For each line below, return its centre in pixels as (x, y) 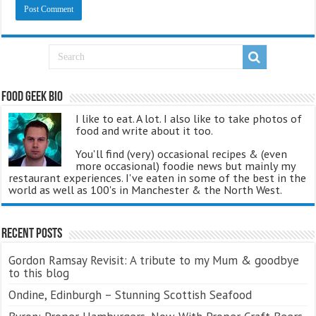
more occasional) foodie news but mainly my (186, 166)
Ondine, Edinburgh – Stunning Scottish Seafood (130, 295)
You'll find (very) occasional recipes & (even (182, 154)
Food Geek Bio (32, 98)
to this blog (39, 273)
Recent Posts (32, 235)
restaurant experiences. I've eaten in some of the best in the (158, 178)
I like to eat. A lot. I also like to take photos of (189, 119)
